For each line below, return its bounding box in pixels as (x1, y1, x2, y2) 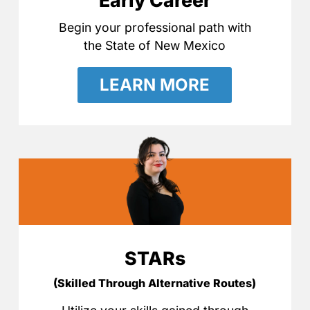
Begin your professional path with (58, 20, 251, 35)
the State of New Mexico (84, 38, 226, 53)
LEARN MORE (100, 75, 210, 95)
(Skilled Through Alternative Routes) (53, 276, 257, 291)
